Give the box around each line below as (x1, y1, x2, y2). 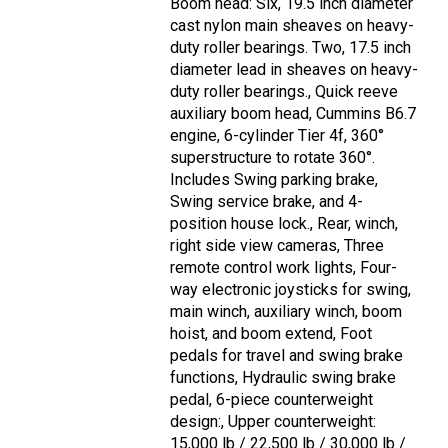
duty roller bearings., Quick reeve (170, 82, 398, 102)
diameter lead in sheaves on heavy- (170, 60, 418, 80)
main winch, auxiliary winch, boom (170, 302, 402, 322)
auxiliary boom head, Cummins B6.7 (170, 104, 416, 124)
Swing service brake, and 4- (170, 192, 363, 212)
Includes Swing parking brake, (170, 170, 378, 190)
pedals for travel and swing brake (170, 346, 403, 366)
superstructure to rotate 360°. (170, 148, 375, 168)
